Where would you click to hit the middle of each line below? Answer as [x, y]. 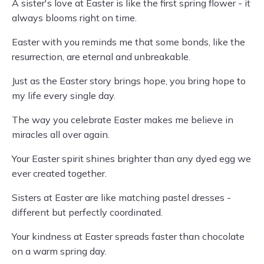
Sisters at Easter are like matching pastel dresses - [121, 198]
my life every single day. [64, 96]
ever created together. [59, 174]
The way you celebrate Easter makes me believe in [123, 120]
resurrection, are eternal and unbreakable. [101, 57]
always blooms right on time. [74, 18]
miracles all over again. [61, 135]
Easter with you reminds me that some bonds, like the [128, 42]
